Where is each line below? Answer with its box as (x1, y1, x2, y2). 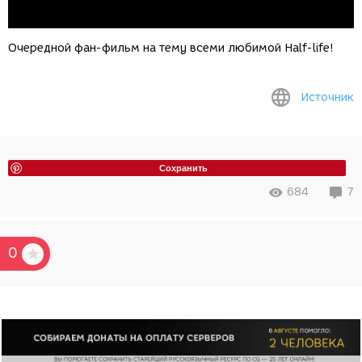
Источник (301, 90, 354, 104)
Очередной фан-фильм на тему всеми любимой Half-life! (8, 41, 333, 56)
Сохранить (159, 162, 208, 175)
